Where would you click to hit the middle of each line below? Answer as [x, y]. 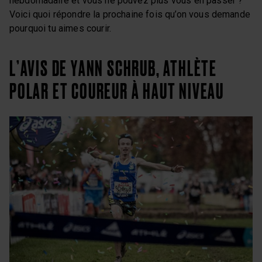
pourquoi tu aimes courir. [61, 28]
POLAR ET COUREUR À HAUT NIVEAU [117, 91]
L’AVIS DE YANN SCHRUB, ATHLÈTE [113, 68]
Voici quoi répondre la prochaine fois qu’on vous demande [130, 14]
